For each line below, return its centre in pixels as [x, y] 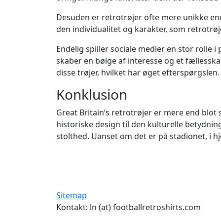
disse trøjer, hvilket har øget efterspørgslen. [138, 73]
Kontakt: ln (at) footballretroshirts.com [129, 207]
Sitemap [72, 195]
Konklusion [92, 94]
